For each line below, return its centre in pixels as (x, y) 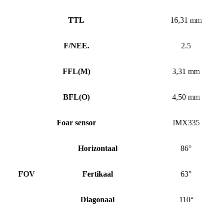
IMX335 (186, 122)
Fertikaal (97, 174)
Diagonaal (97, 199)
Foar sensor (76, 122)
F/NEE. (76, 45)
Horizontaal (97, 148)
